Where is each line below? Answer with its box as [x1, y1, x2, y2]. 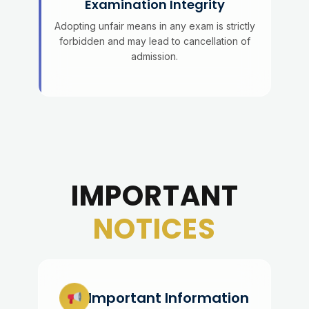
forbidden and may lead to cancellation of [59, 35, 250, 47]
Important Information [88, 288, 249, 308]
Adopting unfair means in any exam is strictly [54, 20, 255, 32]
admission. [131, 50, 178, 62]
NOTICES [93, 210, 216, 248]
